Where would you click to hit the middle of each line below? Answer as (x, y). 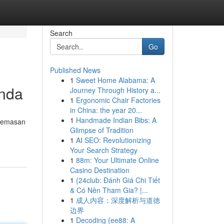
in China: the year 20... (106, 110)
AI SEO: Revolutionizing (113, 140)
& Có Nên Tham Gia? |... (109, 190)
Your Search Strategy (103, 150)
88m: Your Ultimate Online (117, 160)
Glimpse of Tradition (101, 130)
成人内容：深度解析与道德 (118, 200)
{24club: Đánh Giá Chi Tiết (118, 180)
